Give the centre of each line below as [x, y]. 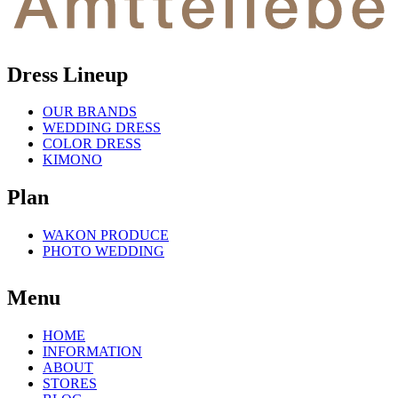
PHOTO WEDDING [103, 251]
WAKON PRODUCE [106, 235]
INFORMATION [92, 352]
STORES [70, 384]
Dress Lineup [68, 74]
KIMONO [72, 160]
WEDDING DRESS [102, 128]
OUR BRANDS [90, 112]
